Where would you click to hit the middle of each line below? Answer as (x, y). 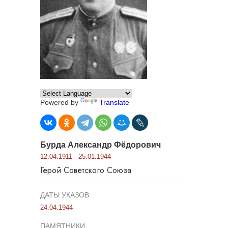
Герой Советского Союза (86, 170)
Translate (114, 102)
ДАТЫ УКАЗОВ (65, 195)
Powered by (60, 102)
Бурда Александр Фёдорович (101, 145)
